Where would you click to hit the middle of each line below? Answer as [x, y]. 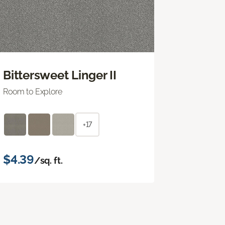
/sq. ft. [48, 160]
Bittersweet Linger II [60, 75]
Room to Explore [33, 91]
